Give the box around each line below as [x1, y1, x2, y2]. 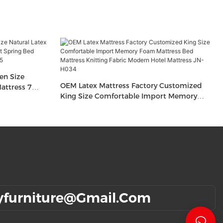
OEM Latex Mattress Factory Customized [60, 81, 202, 90]
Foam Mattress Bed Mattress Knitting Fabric [60, 102, 163, 111]
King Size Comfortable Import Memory [60, 91, 197, 101]
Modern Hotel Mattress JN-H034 [60, 112, 173, 121]
